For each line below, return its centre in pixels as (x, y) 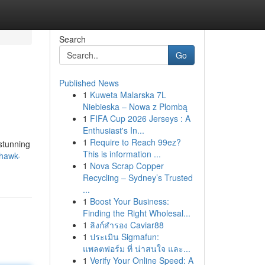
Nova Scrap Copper (127, 166)
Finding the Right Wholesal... (136, 213)
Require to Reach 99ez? (135, 142)
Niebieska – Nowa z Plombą (135, 106)
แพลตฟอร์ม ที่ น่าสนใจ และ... (136, 248)
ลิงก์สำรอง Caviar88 (127, 225)
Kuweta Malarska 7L (128, 95)
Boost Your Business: (129, 201)
